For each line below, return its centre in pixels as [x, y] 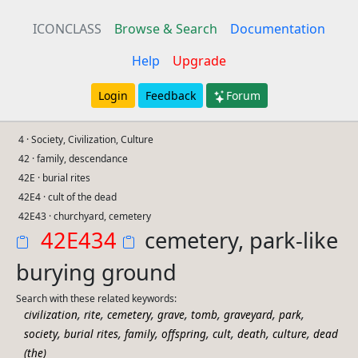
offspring [184, 334]
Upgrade [199, 61]
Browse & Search [166, 29]
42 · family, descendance [74, 159]
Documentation [278, 29]
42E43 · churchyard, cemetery [85, 216]
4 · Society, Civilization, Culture [86, 139]
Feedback [170, 95]
